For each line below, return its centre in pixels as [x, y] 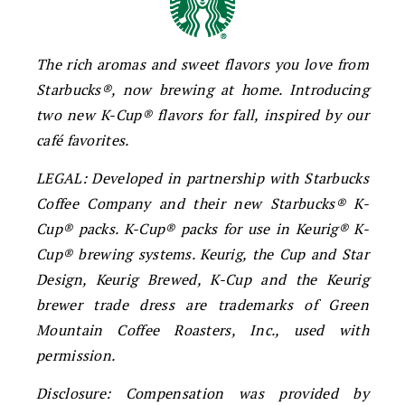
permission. [76, 355]
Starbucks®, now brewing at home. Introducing [202, 89]
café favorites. [83, 140]
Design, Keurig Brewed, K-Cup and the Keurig [202, 279]
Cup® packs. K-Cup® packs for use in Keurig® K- [202, 228]
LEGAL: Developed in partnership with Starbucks [202, 178]
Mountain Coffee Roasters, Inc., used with [202, 330]
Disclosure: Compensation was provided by [202, 393]
